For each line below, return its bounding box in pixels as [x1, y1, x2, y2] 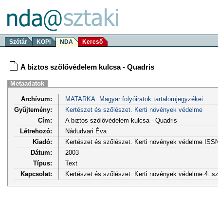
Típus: [33, 159, 52, 167]
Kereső [82, 38, 103, 45]
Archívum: [21, 95, 52, 103]
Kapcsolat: [20, 170, 52, 178]
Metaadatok [10, 80, 45, 87]
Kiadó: [33, 138, 52, 145]
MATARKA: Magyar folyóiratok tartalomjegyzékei [65, 95, 203, 103]
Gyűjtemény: [14, 106, 52, 113]
